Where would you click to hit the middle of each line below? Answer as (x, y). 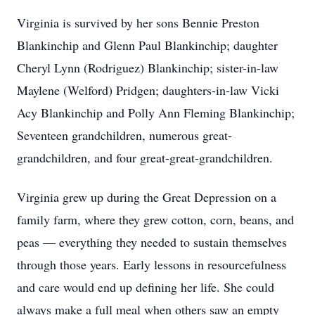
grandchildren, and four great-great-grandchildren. (145, 157)
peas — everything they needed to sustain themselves (152, 242)
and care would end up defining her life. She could (146, 287)
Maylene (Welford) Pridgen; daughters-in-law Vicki (148, 90)
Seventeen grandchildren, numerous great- (124, 135)
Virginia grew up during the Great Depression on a (147, 197)
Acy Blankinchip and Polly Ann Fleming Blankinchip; (156, 112)
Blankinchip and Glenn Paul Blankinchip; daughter (147, 45)
